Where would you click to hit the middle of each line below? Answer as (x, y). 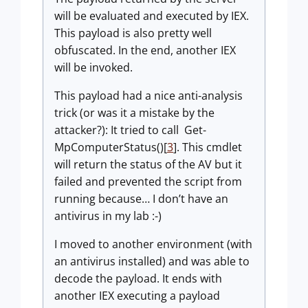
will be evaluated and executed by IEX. (152, 16)
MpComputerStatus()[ (111, 147)
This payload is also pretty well (133, 33)
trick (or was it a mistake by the (134, 113)
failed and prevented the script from (148, 181)
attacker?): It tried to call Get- (130, 130)
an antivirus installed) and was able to (152, 261)
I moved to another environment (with (153, 244)
